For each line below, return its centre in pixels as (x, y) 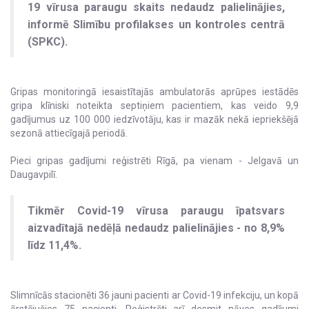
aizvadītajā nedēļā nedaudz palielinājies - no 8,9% (156, 228)
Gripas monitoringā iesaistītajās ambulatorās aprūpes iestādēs (154, 92)
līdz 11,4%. (54, 246)
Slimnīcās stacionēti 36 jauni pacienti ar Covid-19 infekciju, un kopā (154, 296)
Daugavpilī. (34, 175)
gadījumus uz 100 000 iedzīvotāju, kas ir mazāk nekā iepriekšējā (154, 120)
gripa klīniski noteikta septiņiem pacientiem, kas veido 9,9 (154, 106)
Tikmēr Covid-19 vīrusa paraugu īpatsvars (156, 211)
